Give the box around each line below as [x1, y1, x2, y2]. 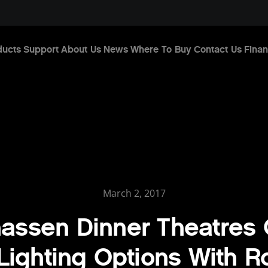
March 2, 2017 [102, 186, 166, 200]
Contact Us [193, 43, 242, 55]
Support [23, 43, 59, 55]
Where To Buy [130, 43, 191, 55]
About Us [60, 43, 101, 55]
